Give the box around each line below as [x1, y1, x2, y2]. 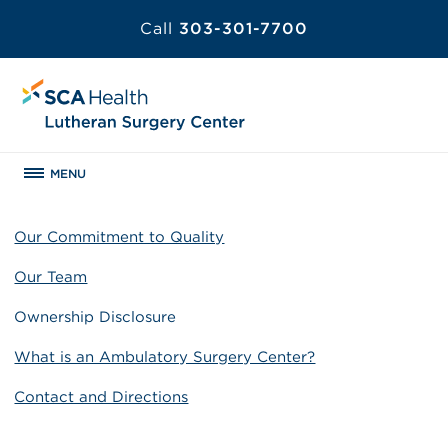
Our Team [14, 267, 88, 286]
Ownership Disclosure [14, 307, 177, 326]
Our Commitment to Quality [14, 227, 225, 246]
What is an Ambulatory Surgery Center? [14, 347, 316, 366]
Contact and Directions [14, 387, 189, 406]
